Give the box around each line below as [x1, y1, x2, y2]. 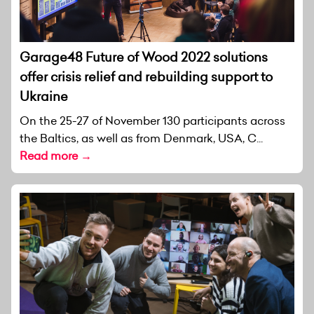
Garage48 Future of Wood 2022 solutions [20, 48, 268, 66]
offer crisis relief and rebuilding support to [20, 67, 273, 86]
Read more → [20, 147, 92, 163]
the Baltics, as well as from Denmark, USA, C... [20, 130, 263, 146]
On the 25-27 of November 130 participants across [20, 112, 285, 128]
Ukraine [20, 87, 68, 105]
